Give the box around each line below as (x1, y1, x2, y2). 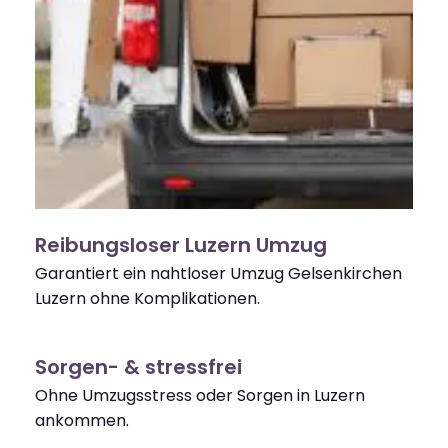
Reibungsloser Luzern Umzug (35, 231, 327, 260)
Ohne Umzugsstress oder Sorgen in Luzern (35, 384, 365, 408)
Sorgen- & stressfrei (35, 353, 242, 382)
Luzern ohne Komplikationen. (35, 287, 260, 311)
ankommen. (35, 409, 129, 433)
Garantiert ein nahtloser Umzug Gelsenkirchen (35, 262, 402, 286)
